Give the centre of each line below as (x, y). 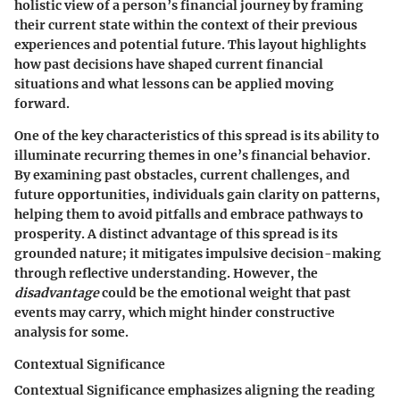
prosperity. (51, 233)
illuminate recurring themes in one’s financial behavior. (192, 155)
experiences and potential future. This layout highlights (190, 44)
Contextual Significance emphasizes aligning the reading (195, 390)
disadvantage (57, 292)
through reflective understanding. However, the (166, 273)
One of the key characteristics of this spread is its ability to (197, 135)
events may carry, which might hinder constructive (175, 312)
